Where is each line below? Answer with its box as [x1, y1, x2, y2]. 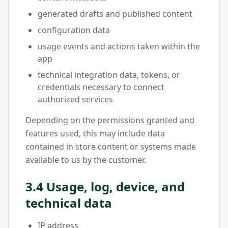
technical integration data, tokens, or [38, 69, 180, 80]
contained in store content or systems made [25, 141, 196, 152]
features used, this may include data [25, 128, 165, 139]
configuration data [38, 24, 110, 36]
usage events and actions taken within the [38, 41, 200, 52]
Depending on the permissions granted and [25, 115, 194, 126]
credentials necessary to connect [38, 81, 164, 93]
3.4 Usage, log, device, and [25, 178, 185, 195]
